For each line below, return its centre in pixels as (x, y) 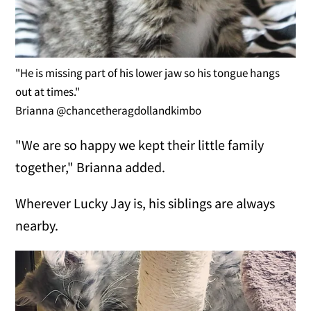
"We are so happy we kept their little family (140, 144)
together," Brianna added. (91, 167)
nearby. (37, 225)
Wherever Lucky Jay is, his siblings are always (145, 203)
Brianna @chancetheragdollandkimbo (109, 110)
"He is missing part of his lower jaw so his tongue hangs (148, 73)
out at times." (48, 91)
